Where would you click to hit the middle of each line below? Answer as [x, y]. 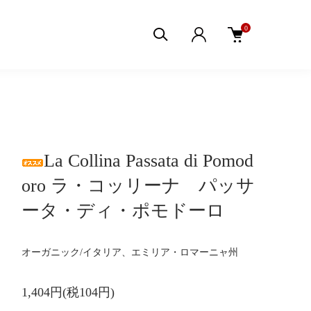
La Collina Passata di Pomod [149, 161]
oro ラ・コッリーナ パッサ [138, 186]
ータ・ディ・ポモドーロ [123, 211]
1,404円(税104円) [68, 292]
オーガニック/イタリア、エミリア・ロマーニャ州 [130, 252]
